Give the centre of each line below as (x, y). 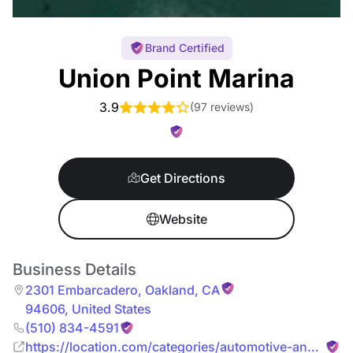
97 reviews (222, 107)
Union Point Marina (176, 78)
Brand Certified (184, 48)
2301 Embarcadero (82, 290)
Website (183, 219)
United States (110, 309)
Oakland (168, 290)
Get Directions (183, 178)
